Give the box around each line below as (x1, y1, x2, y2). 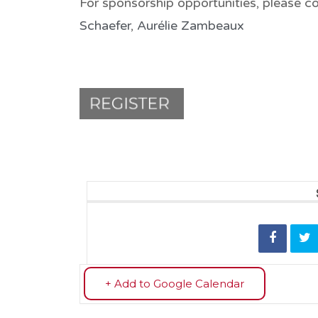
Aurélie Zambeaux (137, 17, 244, 33)
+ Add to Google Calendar (105, 276, 244, 290)
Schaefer (79, 17, 131, 33)
